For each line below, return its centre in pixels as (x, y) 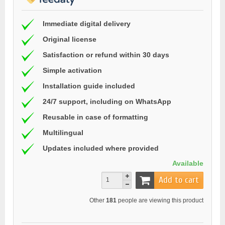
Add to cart (179, 180)
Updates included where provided (101, 148)
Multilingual (63, 133)
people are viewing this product (160, 201)
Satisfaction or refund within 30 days (106, 55)
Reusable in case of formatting (95, 117)
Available (188, 163)
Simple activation (72, 71)
